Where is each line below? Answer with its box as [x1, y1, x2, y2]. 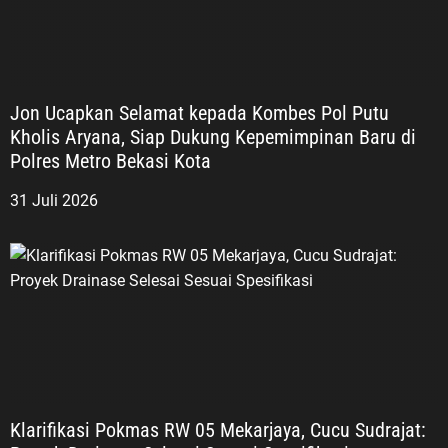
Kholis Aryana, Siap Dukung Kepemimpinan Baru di [10, 125, 416, 150]
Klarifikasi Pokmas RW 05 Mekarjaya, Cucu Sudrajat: [10, 418, 426, 443]
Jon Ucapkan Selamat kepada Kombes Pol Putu [10, 101, 389, 126]
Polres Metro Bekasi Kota [10, 149, 211, 174]
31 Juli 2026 [10, 191, 98, 211]
